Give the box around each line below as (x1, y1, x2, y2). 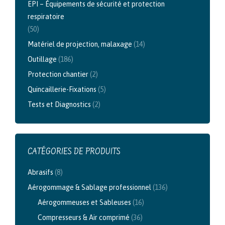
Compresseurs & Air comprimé (38, 213, 130, 221)
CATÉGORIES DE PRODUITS (28, 147, 121, 157)
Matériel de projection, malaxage (28, 40, 132, 48)
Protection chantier (28, 70, 88, 78)
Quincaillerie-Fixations (28, 85, 96, 93)
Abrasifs (28, 168, 53, 176)
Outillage (28, 55, 57, 63)
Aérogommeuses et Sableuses (38, 198, 131, 206)
